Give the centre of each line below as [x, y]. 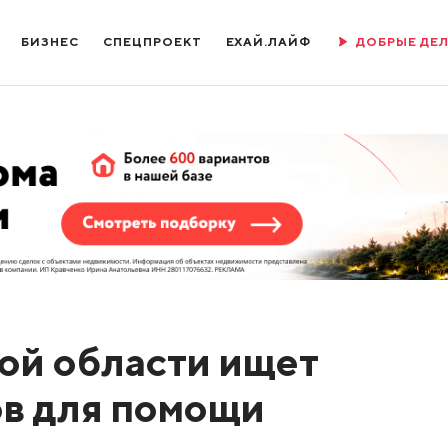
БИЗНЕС [50, 41]
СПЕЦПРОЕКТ [152, 41]
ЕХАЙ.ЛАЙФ [268, 41]
